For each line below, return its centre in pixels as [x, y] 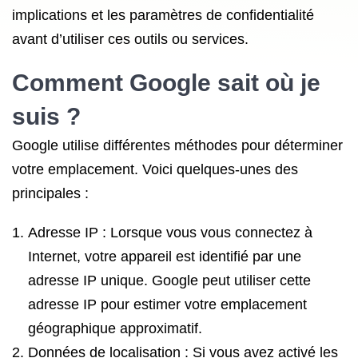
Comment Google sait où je [166, 83]
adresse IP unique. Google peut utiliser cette [169, 280]
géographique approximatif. [115, 328]
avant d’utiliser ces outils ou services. [130, 39]
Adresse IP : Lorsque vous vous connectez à [170, 233]
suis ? [46, 116]
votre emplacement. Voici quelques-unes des [155, 169]
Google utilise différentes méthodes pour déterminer [177, 145]
